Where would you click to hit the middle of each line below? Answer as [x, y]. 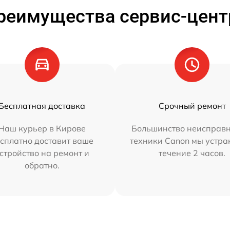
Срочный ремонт [192, 106]
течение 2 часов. [192, 153]
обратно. [42, 165]
